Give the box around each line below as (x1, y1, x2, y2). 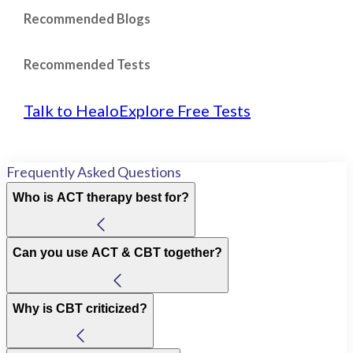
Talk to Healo (24, 100, 119, 120)
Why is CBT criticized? (13, 301, 147, 315)
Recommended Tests (24, 56, 150, 72)
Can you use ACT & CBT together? (13, 246, 222, 260)
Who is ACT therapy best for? (13, 190, 189, 204)
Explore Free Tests (119, 100, 251, 120)
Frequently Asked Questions (6, 162, 181, 180)
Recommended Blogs (24, 11, 150, 28)
